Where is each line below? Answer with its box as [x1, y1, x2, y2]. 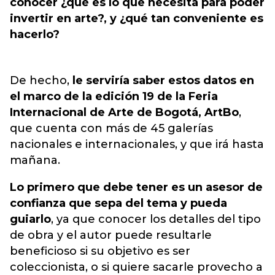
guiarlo [10, 212, 51, 226]
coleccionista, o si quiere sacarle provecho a [10, 260, 263, 274]
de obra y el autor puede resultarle [10, 228, 212, 242]
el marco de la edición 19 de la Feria [10, 90, 218, 103]
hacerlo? [10, 28, 60, 41]
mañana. [10, 153, 60, 167]
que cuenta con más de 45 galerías [10, 122, 213, 135]
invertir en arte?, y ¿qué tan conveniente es [10, 12, 263, 25]
